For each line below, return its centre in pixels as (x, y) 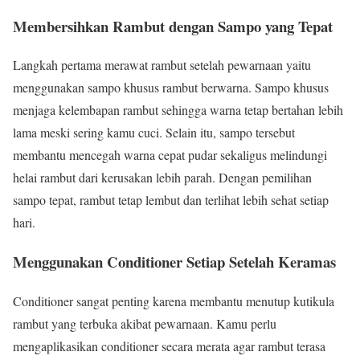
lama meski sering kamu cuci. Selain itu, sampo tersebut (154, 133)
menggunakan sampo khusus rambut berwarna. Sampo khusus (171, 88)
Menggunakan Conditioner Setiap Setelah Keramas (174, 262)
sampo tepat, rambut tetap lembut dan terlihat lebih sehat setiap (171, 200)
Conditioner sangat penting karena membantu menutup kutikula (174, 301)
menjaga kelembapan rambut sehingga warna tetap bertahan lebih (178, 110)
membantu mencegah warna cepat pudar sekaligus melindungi (170, 155)
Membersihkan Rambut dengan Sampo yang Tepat (173, 26)
